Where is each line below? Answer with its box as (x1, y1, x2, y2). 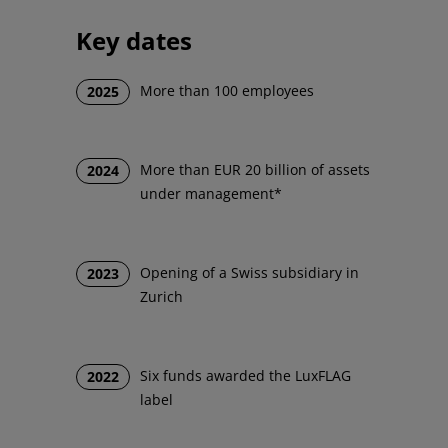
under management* (140, 184, 283, 204)
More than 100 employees (140, 81, 315, 101)
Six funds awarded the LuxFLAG (140, 366, 352, 386)
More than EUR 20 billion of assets (140, 160, 371, 180)
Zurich (140, 287, 184, 307)
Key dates (76, 24, 193, 58)
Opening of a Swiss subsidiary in (140, 263, 360, 283)
